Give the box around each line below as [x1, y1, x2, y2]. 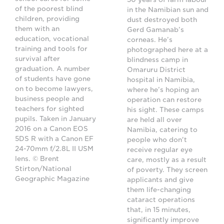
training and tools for [15, 45, 87, 53]
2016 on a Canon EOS [15, 125, 88, 133]
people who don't [127, 136, 187, 144]
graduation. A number [15, 65, 90, 73]
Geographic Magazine [15, 175, 91, 183]
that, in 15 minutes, [127, 206, 190, 214]
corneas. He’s [127, 36, 172, 44]
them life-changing [127, 186, 191, 194]
